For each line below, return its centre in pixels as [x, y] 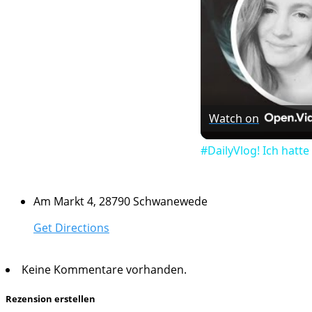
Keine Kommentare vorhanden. [104, 270]
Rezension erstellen [50, 299]
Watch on [234, 119]
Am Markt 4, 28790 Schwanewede [120, 202]
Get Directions [71, 228]
